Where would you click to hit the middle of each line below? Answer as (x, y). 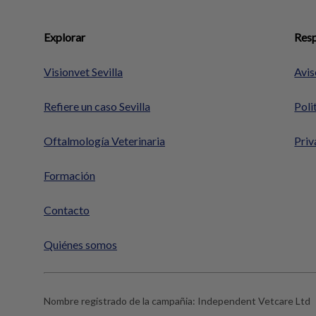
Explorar (65, 37)
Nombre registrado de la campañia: (121, 300)
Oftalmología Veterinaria (104, 140)
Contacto (67, 209)
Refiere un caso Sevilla (97, 106)
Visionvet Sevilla (83, 71)
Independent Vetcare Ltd (254, 300)
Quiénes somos (80, 244)
